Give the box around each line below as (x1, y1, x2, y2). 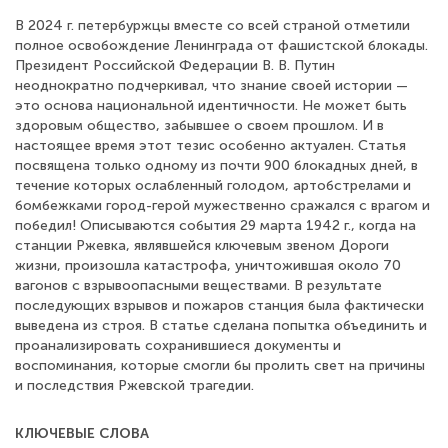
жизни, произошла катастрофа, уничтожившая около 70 (15, 257, 401, 274)
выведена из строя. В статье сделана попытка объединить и (15, 317, 427, 334)
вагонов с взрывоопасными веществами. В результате (15, 277, 382, 294)
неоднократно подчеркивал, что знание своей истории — (15, 77, 408, 94)
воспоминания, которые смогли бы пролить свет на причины (15, 357, 425, 374)
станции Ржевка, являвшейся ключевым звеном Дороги (15, 237, 389, 254)
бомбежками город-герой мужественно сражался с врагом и (15, 197, 430, 214)
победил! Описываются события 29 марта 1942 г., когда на (15, 217, 416, 234)
